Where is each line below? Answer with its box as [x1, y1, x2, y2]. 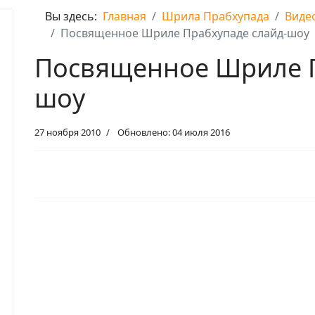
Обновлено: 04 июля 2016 [117, 125, 230, 139]
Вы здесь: [45, 8, 103, 24]
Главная [103, 8, 146, 24]
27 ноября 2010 [34, 125, 101, 139]
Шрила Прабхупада [162, 8, 269, 24]
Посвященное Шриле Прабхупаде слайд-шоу [60, 25, 309, 41]
